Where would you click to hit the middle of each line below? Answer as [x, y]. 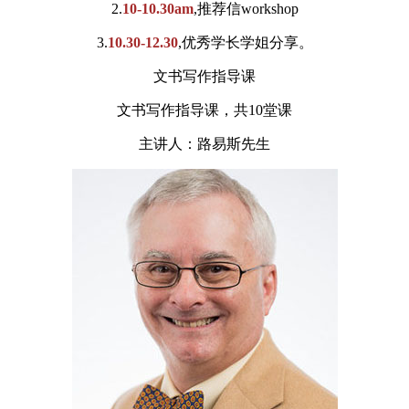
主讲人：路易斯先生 [204, 144]
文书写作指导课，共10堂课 [204, 110]
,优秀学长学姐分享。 [245, 43]
